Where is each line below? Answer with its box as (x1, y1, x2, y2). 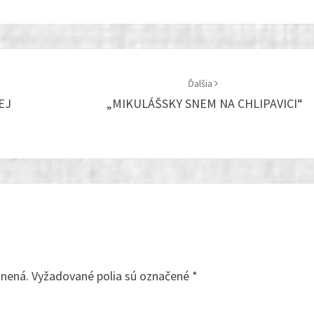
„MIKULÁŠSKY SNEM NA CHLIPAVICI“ (103, 95, 303, 112)
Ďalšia (188, 77, 215, 90)
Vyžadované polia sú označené (32, 268, 192, 285)
